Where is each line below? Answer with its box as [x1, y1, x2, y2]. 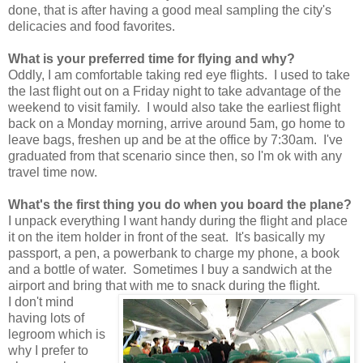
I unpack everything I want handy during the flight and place [8, 213, 348, 228]
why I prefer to [8, 343, 88, 357]
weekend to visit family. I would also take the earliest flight [8, 100, 340, 114]
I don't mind [8, 294, 74, 309]
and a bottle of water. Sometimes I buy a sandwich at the [8, 262, 332, 276]
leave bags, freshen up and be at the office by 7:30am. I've [8, 132, 343, 147]
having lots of [8, 310, 84, 325]
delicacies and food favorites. [8, 19, 175, 33]
